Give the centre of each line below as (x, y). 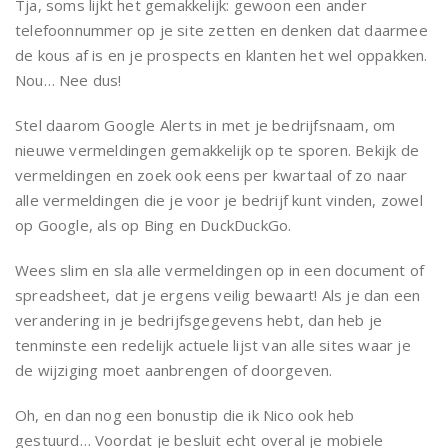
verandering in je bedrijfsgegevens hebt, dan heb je (199, 320)
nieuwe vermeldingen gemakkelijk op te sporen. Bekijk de (217, 150)
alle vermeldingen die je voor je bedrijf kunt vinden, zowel (219, 200)
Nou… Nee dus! (68, 80)
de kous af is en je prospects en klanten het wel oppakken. (221, 55)
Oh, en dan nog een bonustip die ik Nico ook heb (185, 415)
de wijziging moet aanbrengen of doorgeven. (174, 370)
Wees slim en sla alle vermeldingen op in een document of (220, 270)
